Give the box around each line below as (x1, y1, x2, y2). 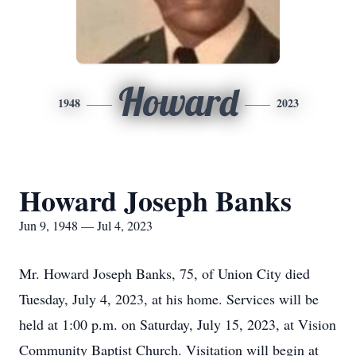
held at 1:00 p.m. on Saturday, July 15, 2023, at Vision (19, 315, 336, 334)
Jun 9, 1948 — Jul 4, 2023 (19, 217, 153, 234)
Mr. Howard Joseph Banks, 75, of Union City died (19, 264, 310, 283)
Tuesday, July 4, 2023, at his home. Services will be (19, 289, 319, 308)
